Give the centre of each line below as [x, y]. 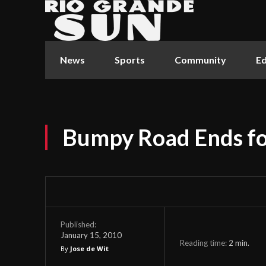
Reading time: [204, 243]
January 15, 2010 [91, 235]
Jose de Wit [89, 249]
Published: [78, 224]
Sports [130, 59]
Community [200, 59]
